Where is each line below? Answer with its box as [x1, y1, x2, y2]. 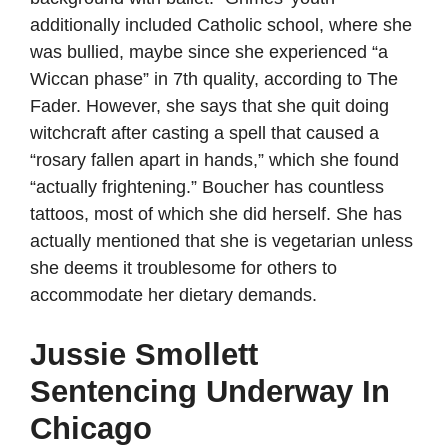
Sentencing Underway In [30, 374, 390, 409]
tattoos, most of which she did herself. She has [30, 204, 402, 224]
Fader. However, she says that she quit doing [30, 96, 389, 116]
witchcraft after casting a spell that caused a [30, 123, 379, 143]
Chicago [30, 411, 152, 446]
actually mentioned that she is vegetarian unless [30, 231, 413, 251]
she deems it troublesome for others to [30, 258, 337, 278]
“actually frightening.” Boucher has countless [30, 177, 384, 197]
